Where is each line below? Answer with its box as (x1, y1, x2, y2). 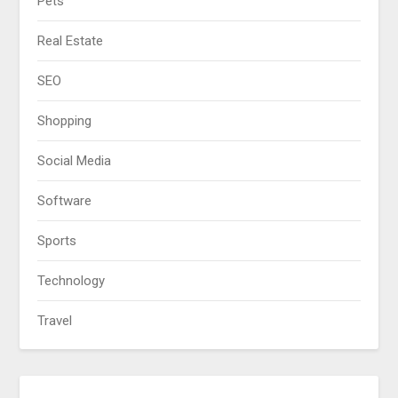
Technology (37, 273, 106, 290)
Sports (37, 233, 77, 250)
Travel (37, 313, 73, 330)
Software (37, 193, 92, 210)
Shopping (37, 113, 92, 130)
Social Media (37, 153, 112, 170)
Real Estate (37, 33, 104, 50)
